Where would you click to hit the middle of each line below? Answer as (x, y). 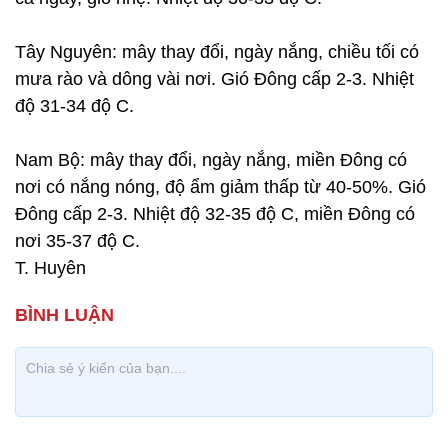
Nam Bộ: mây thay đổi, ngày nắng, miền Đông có (211, 160)
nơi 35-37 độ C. (77, 241)
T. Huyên (50, 268)
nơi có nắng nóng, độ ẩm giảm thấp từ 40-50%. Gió (220, 187)
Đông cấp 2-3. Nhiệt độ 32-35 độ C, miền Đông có (215, 214)
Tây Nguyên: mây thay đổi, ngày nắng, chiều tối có (217, 52)
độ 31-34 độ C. (74, 106)
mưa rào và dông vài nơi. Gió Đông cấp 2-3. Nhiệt (214, 79)
